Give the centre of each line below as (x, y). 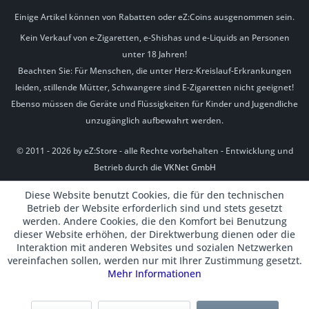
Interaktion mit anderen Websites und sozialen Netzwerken (154, 247)
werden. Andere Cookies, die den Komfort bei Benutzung (154, 221)
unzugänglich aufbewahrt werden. (154, 121)
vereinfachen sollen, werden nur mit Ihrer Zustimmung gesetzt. (154, 260)
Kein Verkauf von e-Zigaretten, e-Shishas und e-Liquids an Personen (154, 38)
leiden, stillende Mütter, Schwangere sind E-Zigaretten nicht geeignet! (154, 88)
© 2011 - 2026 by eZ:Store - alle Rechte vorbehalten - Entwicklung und (154, 151)
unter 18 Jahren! (154, 54)
